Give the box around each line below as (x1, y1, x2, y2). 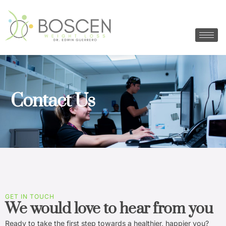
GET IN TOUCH (5, 192, 54, 200)
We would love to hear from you (5, 199, 213, 218)
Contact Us (11, 89, 95, 112)
